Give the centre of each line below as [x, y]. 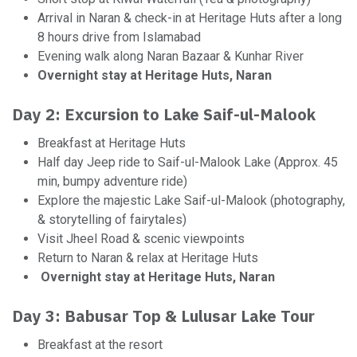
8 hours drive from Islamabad [119, 37]
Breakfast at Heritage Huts [112, 143]
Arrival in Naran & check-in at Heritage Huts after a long [190, 18]
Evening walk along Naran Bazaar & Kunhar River [171, 56]
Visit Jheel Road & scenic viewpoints [141, 239]
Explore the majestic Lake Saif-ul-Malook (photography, [191, 200]
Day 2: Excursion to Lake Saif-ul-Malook [164, 114]
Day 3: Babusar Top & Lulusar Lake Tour [163, 316]
